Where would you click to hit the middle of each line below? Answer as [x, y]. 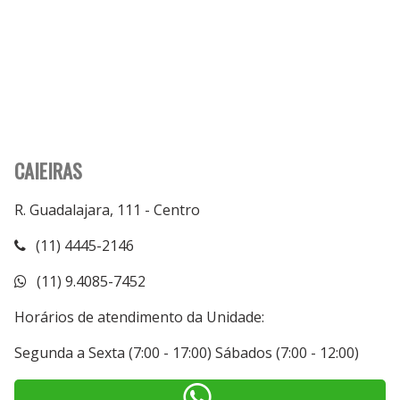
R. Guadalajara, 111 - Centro [107, 209]
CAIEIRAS [48, 170]
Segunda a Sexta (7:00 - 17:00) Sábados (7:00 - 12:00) [186, 352]
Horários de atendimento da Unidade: [139, 317]
